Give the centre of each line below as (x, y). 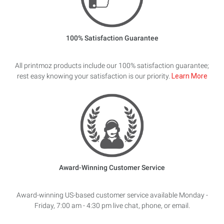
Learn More (189, 76)
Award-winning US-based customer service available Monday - (112, 195)
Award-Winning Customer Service (112, 168)
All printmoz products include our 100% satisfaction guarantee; (112, 65)
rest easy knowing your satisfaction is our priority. (94, 76)
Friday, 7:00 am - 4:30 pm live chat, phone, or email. (112, 206)
